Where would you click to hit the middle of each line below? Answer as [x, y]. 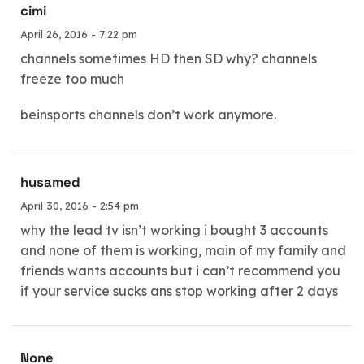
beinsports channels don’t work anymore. [148, 114]
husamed [50, 182]
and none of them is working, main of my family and [183, 250]
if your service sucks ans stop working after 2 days [179, 290]
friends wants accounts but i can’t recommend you [180, 270]
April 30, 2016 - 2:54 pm [80, 205]
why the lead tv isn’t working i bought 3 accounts [174, 230]
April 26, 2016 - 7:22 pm [79, 35]
